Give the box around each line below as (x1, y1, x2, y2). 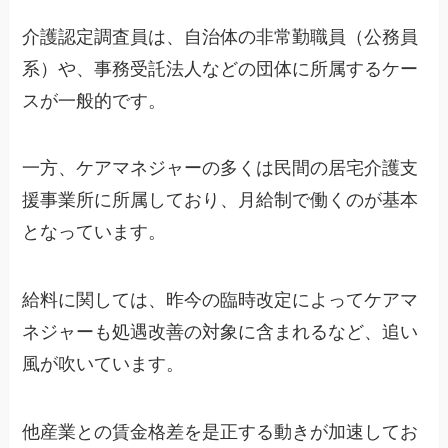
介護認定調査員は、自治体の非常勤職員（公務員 (22, 26, 419, 47)
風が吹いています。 (22, 354, 185, 375)
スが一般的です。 (22, 90, 167, 111)
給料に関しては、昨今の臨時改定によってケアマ (22, 290, 419, 311)
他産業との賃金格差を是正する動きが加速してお (22, 422, 419, 443)
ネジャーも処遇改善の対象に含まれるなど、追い (22, 322, 419, 343)
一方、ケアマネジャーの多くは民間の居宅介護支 (22, 158, 419, 179)
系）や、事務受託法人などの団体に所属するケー (22, 58, 419, 79)
